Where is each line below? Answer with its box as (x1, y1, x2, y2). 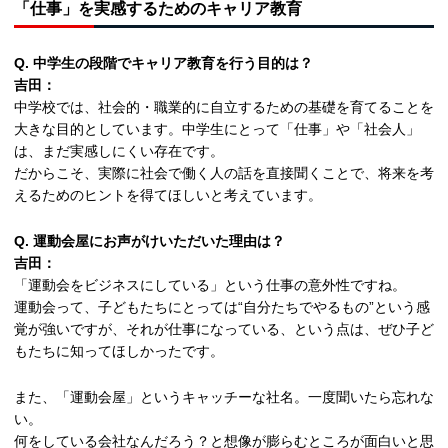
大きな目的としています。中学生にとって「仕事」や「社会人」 (14, 121, 420, 138)
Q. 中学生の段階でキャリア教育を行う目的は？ (14, 55, 313, 72)
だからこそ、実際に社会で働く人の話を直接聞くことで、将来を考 (14, 165, 434, 182)
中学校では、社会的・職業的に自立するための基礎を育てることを (14, 99, 434, 116)
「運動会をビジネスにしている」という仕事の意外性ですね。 (14, 277, 406, 294)
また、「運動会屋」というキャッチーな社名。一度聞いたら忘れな (14, 389, 434, 406)
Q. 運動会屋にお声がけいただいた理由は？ (14, 233, 285, 250)
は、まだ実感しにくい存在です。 (14, 143, 224, 160)
